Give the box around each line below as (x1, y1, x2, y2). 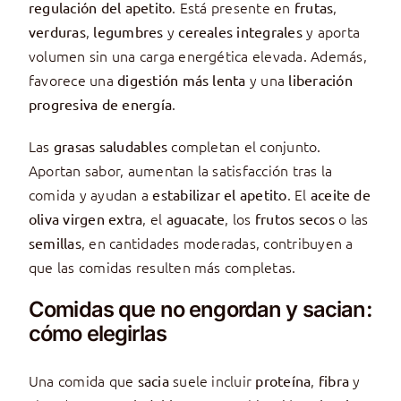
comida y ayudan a (28, 183, 153, 204)
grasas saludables (53, 136, 168, 155)
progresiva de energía (28, 94, 173, 113)
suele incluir (168, 371, 256, 391)
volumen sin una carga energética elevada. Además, (28, 45, 367, 65)
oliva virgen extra (28, 209, 143, 227)
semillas (28, 233, 81, 252)
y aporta (302, 21, 361, 41)
